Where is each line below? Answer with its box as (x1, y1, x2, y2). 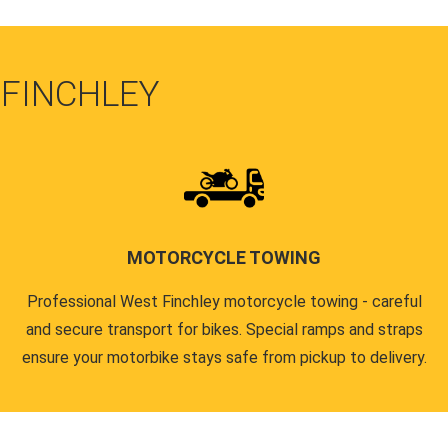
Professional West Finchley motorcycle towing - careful (26, 292, 422, 311)
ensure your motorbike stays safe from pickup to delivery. (21, 348, 427, 367)
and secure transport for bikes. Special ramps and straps (25, 320, 423, 339)
